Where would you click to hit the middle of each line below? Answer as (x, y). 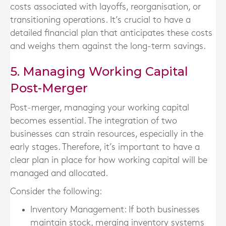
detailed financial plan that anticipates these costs (111, 33)
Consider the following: (56, 191)
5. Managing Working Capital (99, 71)
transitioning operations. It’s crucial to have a (100, 20)
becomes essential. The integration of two (94, 121)
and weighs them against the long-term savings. (108, 46)
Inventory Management (77, 210)
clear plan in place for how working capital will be (109, 160)
